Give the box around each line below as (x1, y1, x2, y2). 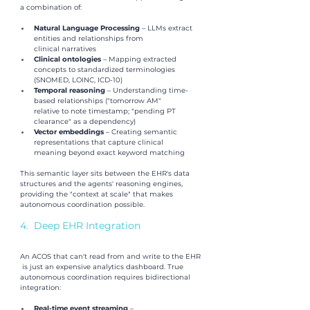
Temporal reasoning (34, 85, 107, 95)
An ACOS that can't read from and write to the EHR (20, 251, 201, 261)
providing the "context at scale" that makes (20, 189, 175, 199)
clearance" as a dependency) (34, 116, 136, 126)
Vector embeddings (34, 127, 106, 136)
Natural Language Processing (34, 23, 142, 33)
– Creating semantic (106, 127, 179, 136)
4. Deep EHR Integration (20, 219, 140, 232)
